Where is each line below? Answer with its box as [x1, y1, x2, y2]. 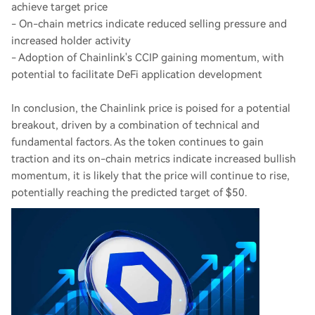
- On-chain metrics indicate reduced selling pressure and [11, 18, 287, 30]
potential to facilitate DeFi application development [11, 68, 262, 81]
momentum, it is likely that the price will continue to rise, [11, 169, 290, 182]
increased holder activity [11, 34, 131, 47]
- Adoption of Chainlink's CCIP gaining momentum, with [11, 51, 284, 64]
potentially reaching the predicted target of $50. [11, 186, 247, 199]
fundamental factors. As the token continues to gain [11, 136, 264, 148]
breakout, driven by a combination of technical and [11, 119, 259, 131]
